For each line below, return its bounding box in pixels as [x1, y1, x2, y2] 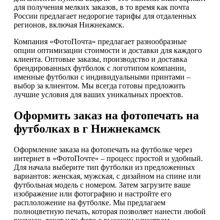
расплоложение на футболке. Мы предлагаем [14, 198, 165, 207]
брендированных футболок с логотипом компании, [14, 63, 186, 72]
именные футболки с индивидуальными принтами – [14, 72, 191, 81]
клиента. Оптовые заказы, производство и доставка [14, 55, 187, 63]
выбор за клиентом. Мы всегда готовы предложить [14, 81, 185, 90]
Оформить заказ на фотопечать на [14, 109, 199, 122]
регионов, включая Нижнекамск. [14, 20, 124, 29]
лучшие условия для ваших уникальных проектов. [14, 90, 183, 99]
